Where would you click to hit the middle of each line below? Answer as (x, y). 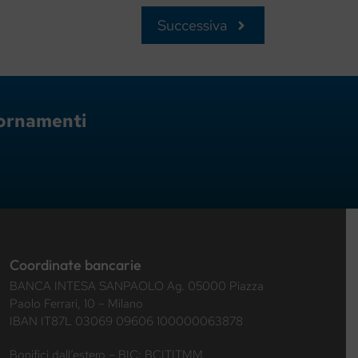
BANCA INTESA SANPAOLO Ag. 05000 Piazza (136, 286)
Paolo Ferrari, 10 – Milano (76, 304)
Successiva (192, 26)
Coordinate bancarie (75, 265)
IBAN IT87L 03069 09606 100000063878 (126, 322)
